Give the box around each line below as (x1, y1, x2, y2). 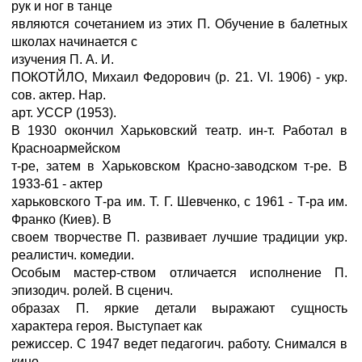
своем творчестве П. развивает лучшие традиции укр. (11, 230, 347, 244)
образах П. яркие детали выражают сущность (11, 301, 347, 315)
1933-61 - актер (11, 177, 103, 191)
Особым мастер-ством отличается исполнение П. (11, 266, 347, 280)
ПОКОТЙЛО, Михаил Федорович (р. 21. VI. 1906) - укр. (11, 70, 347, 84)
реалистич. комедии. (11, 248, 134, 262)
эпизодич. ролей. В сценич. (11, 284, 173, 297)
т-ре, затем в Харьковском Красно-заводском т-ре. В (11, 159, 347, 173)
